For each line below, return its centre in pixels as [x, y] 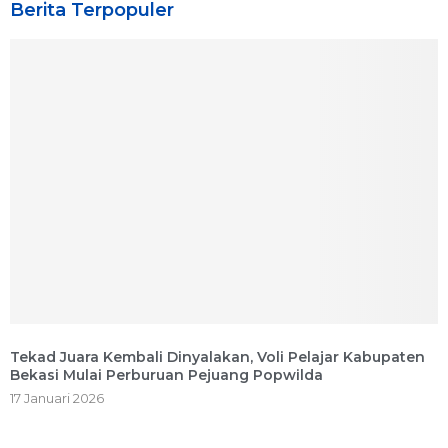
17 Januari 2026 [57, 398]
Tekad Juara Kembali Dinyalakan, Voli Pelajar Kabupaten [217, 357]
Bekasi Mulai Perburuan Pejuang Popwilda [166, 375]
